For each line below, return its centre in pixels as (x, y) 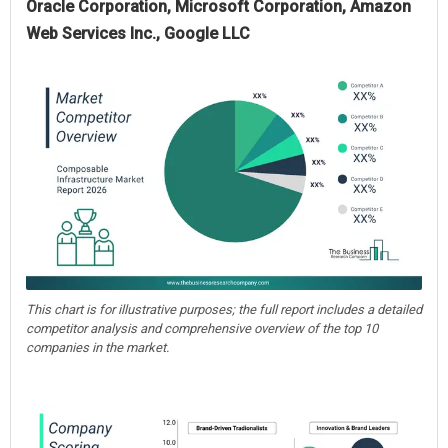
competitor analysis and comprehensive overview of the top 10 (202, 328)
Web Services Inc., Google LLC (138, 33)
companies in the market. (97, 347)
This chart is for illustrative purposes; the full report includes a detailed (224, 309)
